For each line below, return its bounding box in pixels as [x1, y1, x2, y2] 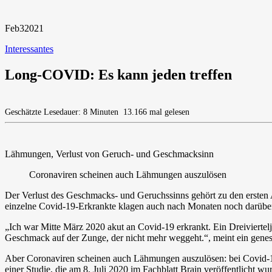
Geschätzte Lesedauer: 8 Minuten [5, 107, 121, 117]
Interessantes [5, 43, 53, 54]
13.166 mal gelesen [121, 107, 189, 117]
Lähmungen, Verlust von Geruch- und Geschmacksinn [5, 148, 214, 159]
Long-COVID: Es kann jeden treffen [5, 66, 232, 83]
